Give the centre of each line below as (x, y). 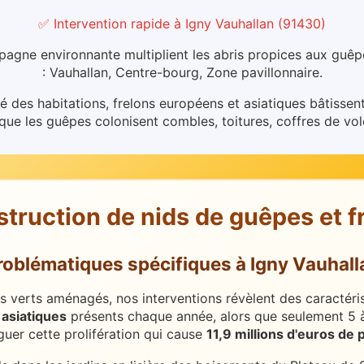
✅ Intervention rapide (104, 23)
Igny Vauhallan (230, 23)
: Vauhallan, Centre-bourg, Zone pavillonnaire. (182, 72)
